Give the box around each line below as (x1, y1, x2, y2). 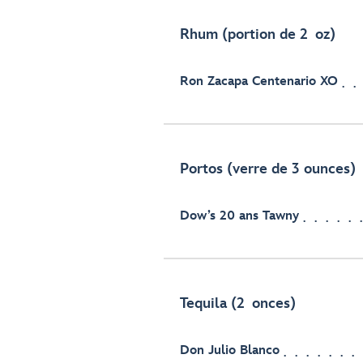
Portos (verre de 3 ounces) (180, 160, 356, 177)
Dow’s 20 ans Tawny (180, 208, 299, 224)
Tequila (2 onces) (180, 295, 296, 312)
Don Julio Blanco (180, 343, 280, 358)
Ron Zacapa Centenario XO (180, 74, 338, 89)
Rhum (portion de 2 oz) (180, 26, 335, 43)
